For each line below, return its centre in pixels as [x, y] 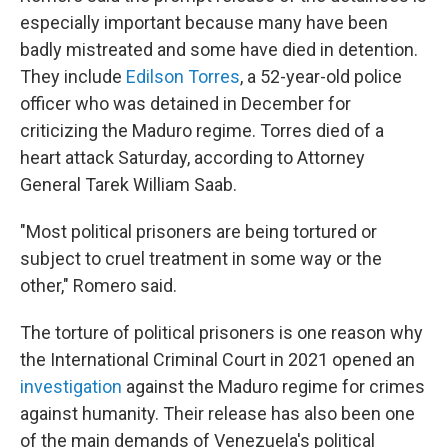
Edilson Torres [183, 76]
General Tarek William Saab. [128, 184]
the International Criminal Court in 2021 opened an [217, 359]
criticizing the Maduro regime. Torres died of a [202, 130]
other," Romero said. [98, 285]
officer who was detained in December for [185, 103]
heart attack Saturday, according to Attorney [192, 157]
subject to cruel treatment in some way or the [201, 258]
